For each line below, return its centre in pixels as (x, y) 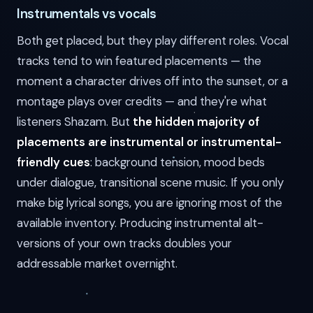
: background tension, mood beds (177, 162)
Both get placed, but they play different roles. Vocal (153, 41)
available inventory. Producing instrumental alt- (140, 223)
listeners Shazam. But (75, 122)
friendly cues (53, 162)
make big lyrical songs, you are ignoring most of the (150, 203)
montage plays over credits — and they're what (142, 102)
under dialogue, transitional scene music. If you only (150, 183)
